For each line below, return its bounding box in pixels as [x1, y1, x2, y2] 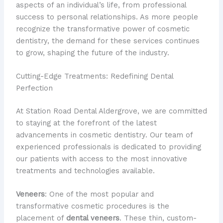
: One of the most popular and [44, 190, 154, 199]
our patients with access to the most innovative [15, 154, 187, 163]
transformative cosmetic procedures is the [15, 202, 169, 211]
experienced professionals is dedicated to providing [15, 142, 201, 151]
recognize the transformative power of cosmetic [15, 24, 190, 33]
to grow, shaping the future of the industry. [15, 48, 169, 57]
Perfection [15, 84, 53, 93]
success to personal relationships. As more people [15, 12, 198, 21]
